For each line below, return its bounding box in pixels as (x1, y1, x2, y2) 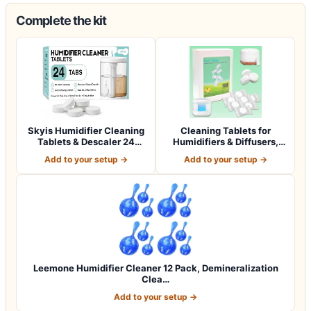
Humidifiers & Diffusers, (172, 135, 278, 147)
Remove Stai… (193, 146, 258, 158)
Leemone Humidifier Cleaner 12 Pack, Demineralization (33, 262, 278, 274)
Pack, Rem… (58, 146, 113, 158)
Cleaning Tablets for (180, 124, 271, 136)
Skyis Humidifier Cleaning (27, 124, 144, 136)
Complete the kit (16, 12, 107, 28)
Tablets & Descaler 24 (37, 135, 135, 147)
